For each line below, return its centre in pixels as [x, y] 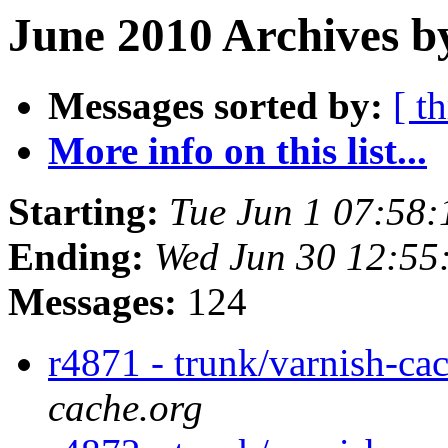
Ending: [76, 257]
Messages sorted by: [215, 106]
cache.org [125, 408]
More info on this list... [237, 151]
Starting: [83, 212]
